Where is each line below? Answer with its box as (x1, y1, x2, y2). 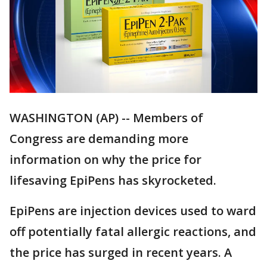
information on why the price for (10, 151, 201, 168)
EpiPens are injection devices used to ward (10, 203, 256, 219)
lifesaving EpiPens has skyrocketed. (10, 172, 216, 189)
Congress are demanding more (10, 131, 188, 147)
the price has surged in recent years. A (10, 244, 232, 261)
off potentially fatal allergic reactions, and (10, 223, 256, 240)
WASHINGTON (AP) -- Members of (10, 110, 203, 126)
